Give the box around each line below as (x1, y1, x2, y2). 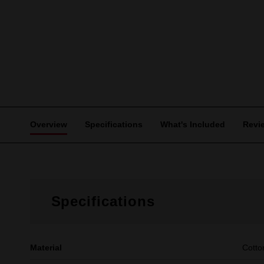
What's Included (160, 120, 225, 129)
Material (29, 243, 62, 252)
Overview (29, 120, 67, 129)
